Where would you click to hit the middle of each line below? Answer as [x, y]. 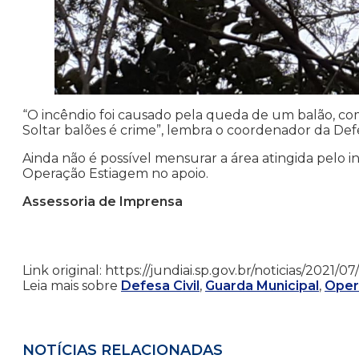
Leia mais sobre [72, 286]
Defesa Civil [160, 286]
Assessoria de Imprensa [103, 202]
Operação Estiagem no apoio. [115, 174]
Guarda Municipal [262, 286]
